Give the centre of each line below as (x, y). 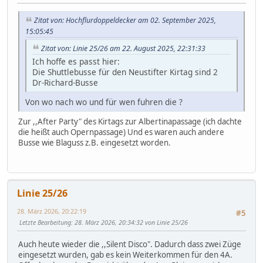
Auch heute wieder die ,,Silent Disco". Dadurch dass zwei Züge (130, 244)
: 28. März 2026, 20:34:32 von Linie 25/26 (129, 222)
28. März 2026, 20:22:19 (52, 211)
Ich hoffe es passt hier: (76, 62)
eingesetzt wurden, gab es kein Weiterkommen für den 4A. (125, 254)
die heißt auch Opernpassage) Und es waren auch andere (121, 132)
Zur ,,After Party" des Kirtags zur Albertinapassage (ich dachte (130, 122)
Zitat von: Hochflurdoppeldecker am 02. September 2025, (125, 20)
